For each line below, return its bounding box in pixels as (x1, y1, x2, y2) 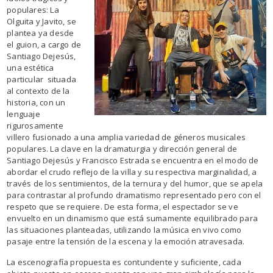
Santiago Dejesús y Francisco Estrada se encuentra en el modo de (7, 155, 259, 166)
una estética (7, 62, 54, 73)
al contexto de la (7, 85, 70, 96)
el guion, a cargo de (7, 39, 82, 50)
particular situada (7, 74, 76, 85)
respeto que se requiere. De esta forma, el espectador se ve (7, 201, 238, 212)
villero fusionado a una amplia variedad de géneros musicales (7, 132, 246, 143)
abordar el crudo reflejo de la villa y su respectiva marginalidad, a (7, 166, 257, 177)
